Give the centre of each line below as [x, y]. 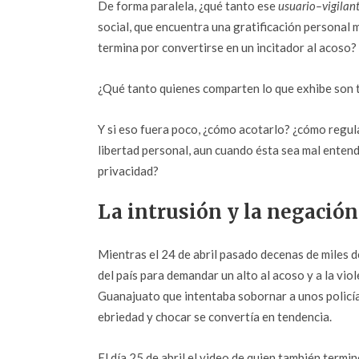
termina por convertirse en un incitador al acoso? [227, 47]
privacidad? [128, 171]
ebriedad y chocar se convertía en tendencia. [215, 317]
